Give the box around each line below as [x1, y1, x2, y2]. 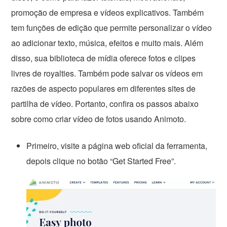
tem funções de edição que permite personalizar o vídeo [11, 22, 212, 34]
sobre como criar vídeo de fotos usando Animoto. [11, 113, 186, 125]
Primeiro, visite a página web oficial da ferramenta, [26, 140, 208, 152]
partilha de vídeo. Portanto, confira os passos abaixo [11, 98, 199, 110]
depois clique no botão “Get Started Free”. [26, 155, 176, 167]
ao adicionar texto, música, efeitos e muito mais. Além [11, 37, 204, 49]
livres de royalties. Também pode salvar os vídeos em [11, 67, 203, 80]
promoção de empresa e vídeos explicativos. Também [11, 7, 204, 19]
